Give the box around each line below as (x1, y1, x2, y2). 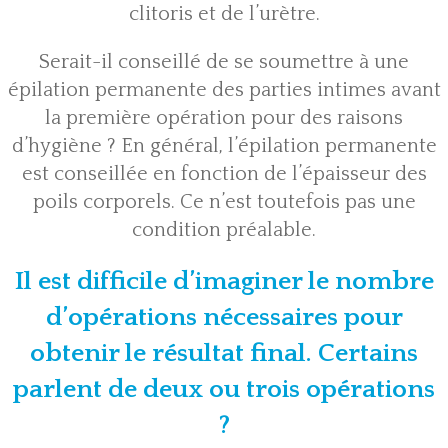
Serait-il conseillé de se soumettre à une (39, 51, 409, 74)
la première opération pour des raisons (45, 107, 403, 130)
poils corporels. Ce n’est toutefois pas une (32, 191, 416, 214)
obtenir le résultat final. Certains (30, 339, 418, 369)
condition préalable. (132, 219, 316, 242)
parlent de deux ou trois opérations (13, 375, 435, 405)
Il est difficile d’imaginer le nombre (14, 267, 434, 297)
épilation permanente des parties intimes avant (7, 79, 441, 102)
